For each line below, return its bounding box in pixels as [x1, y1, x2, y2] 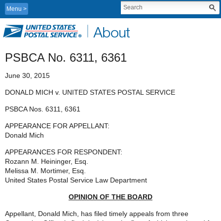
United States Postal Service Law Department [5, 176, 147, 184]
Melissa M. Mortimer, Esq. [5, 167, 86, 175]
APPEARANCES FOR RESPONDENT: [5, 148, 122, 156]
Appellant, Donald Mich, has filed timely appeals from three [5, 210, 188, 218]
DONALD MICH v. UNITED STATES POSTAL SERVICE [5, 88, 175, 96]
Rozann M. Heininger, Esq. [5, 157, 88, 165]
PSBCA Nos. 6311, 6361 [5, 105, 80, 113]
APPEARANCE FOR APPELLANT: [5, 122, 110, 130]
